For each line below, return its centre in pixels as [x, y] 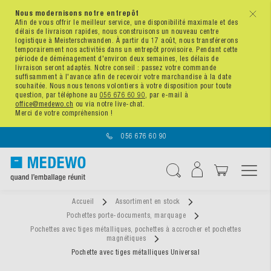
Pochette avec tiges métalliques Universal [135, 252]
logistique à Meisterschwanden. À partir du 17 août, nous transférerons [126, 41]
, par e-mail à [167, 95]
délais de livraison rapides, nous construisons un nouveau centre [117, 31]
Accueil [84, 201]
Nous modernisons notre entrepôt [77, 13]
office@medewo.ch [44, 104]
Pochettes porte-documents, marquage [127, 215]
